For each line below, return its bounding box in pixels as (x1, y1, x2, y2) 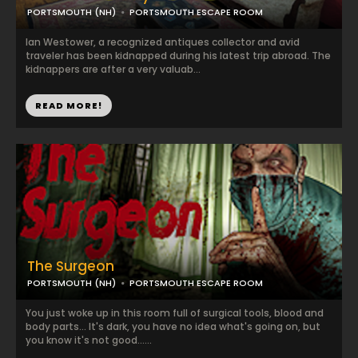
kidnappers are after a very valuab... (26, 62, 201, 76)
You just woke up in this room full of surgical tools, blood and (26, 306, 324, 320)
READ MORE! (35, 99, 102, 112)
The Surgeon (27, 257, 114, 276)
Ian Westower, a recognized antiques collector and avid (26, 35, 300, 49)
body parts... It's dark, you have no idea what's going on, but (26, 320, 320, 333)
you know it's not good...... (26, 333, 152, 347)
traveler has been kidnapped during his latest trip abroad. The (26, 49, 331, 62)
